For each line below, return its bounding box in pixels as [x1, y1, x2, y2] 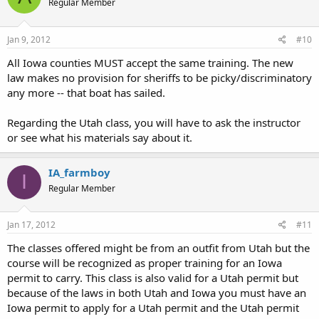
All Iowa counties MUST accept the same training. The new [7, 55, 293, 70]
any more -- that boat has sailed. [7, 85, 165, 100]
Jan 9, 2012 [7, 33, 51, 46]
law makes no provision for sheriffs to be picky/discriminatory [7, 70, 312, 85]
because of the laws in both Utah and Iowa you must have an [7, 286, 306, 300]
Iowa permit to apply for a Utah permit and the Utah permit [7, 300, 299, 315]
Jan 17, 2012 [7, 219, 56, 231]
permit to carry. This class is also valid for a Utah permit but [7, 271, 298, 285]
